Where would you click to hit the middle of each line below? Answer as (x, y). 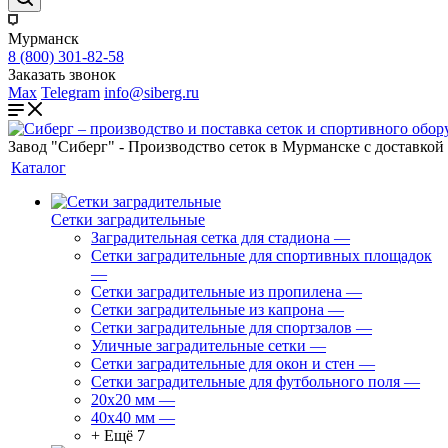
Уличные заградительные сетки (198, 345)
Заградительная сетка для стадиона (210, 237)
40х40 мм (123, 417)
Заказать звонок (62, 74)
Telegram (70, 92)
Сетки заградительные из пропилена (216, 291)
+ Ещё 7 (118, 435)
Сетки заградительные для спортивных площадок (261, 255)
